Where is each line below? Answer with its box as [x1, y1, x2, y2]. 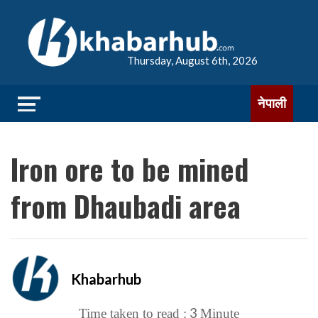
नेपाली [258, 96, 286, 111]
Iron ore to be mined [11, 148, 248, 190]
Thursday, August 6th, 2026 [127, 54, 258, 67]
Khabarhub [71, 270, 141, 287]
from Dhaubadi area [11, 185, 241, 227]
